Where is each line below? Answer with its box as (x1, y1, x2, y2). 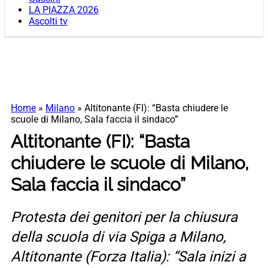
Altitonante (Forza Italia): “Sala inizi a (11, 248, 246, 266)
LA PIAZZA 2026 (29, 4, 99, 16)
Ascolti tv (29, 16, 68, 28)
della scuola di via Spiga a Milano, (11, 229, 226, 246)
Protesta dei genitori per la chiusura (11, 209, 237, 226)
